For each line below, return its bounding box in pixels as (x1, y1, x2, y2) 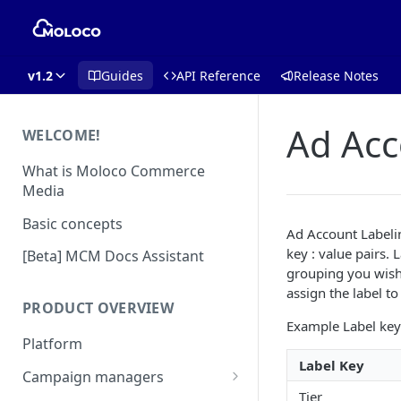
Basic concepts (22, 213, 123, 234)
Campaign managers (22, 366, 164, 387)
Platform (22, 334, 82, 354)
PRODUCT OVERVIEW (22, 298, 175, 319)
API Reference (176, 66, 260, 84)
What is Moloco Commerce (22, 160, 205, 181)
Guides (101, 66, 143, 84)
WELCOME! (22, 125, 101, 145)
